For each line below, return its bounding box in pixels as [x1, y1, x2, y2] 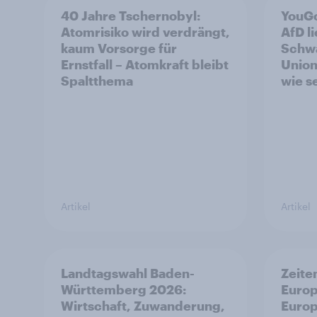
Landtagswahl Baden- [61, 265, 195, 281]
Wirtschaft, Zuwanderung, [61, 298, 225, 313]
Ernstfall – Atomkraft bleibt [61, 57, 229, 72]
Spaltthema [61, 73, 133, 88]
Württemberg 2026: [61, 282, 186, 297]
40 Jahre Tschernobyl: [61, 8, 200, 23]
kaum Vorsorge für [61, 40, 177, 56]
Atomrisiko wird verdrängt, [61, 24, 230, 40]
